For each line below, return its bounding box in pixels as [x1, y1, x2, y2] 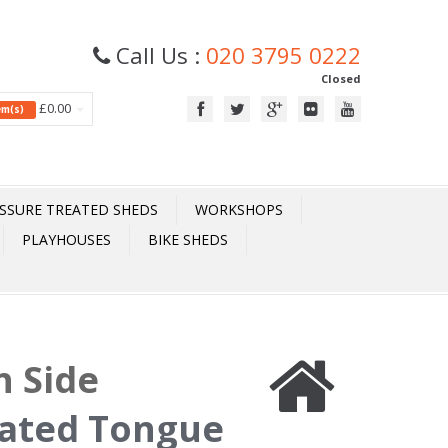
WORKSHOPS [195, 200, 283, 219]
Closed [321, 71, 361, 86]
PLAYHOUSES [22, 230, 111, 249]
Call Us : [110, 40, 206, 70]
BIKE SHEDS [148, 230, 228, 249]
